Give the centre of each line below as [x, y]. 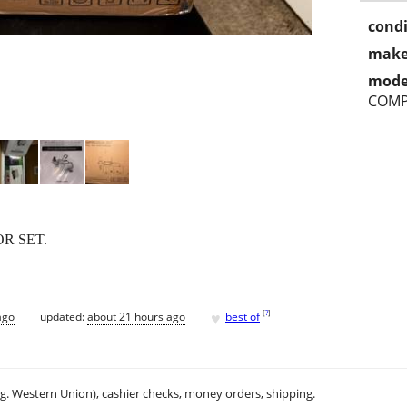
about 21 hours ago [136, 316]
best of [243, 316]
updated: [64, 316]
